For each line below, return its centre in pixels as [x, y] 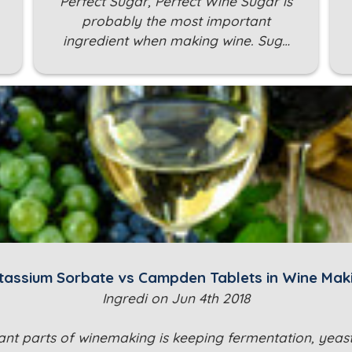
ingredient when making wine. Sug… [176, 41]
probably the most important [176, 21]
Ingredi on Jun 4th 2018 [176, 299]
